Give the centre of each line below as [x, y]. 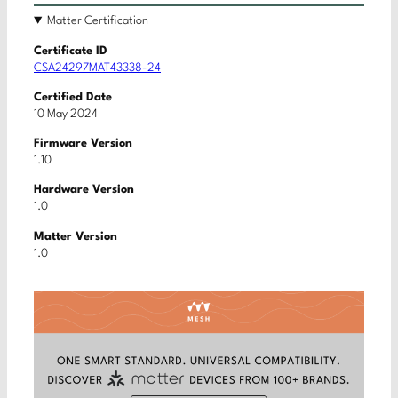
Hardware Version [84, 190]
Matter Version [76, 236]
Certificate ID [71, 51]
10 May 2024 [66, 114]
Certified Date [73, 97]
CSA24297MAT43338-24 [97, 68]
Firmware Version [83, 144]
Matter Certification [98, 21]
